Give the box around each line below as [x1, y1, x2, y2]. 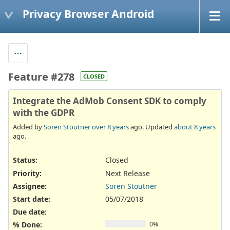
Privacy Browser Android [23, 6, 154, 21]
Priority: [13, 168, 42, 178]
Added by [13, 122, 44, 132]
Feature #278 [8, 69, 74, 84]
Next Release [105, 168, 150, 178]
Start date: [13, 194, 50, 204]
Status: [13, 155, 37, 165]
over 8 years [92, 122, 129, 132]
